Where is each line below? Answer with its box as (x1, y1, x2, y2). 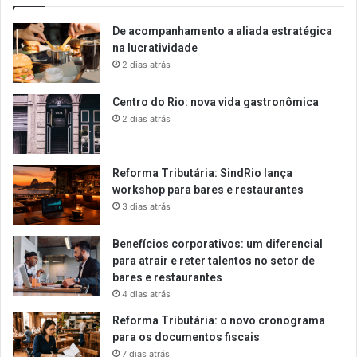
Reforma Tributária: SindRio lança (112, 167, 292, 180)
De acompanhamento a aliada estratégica (112, 25, 332, 38)
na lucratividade (112, 41, 198, 55)
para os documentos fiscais (112, 331, 262, 344)
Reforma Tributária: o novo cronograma (112, 314, 325, 328)
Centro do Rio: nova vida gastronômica (112, 96, 321, 109)
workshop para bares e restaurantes (112, 183, 306, 197)
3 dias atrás (122, 201, 171, 213)
